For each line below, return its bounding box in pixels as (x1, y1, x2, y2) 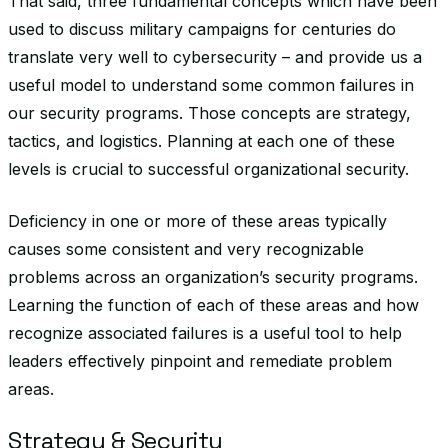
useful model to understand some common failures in (8, 75, 414, 95)
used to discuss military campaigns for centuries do (8, 19, 396, 39)
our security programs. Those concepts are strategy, (8, 103, 411, 123)
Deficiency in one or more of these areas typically (8, 211, 387, 231)
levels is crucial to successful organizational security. (8, 159, 409, 179)
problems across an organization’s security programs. (8, 267, 418, 287)
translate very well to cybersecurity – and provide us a (8, 47, 422, 67)
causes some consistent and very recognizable (8, 239, 364, 259)
